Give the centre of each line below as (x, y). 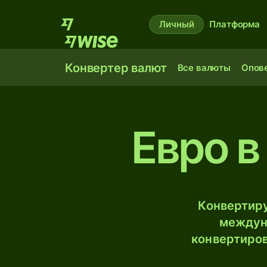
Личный (177, 24)
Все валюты (204, 68)
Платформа (235, 24)
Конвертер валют (116, 68)
